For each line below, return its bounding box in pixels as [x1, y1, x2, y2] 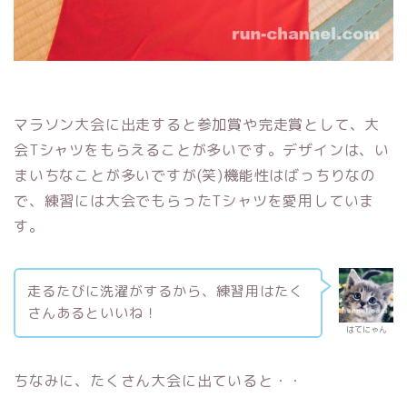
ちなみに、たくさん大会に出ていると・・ [14, 371, 304, 392]
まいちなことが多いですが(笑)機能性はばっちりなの [14, 164, 376, 185]
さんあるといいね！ [26, 303, 158, 323]
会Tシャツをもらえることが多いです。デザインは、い [14, 139, 390, 160]
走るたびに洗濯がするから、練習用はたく [26, 282, 303, 302]
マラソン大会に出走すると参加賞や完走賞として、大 [14, 114, 381, 134]
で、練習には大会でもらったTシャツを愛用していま [14, 190, 375, 211]
